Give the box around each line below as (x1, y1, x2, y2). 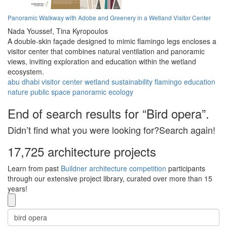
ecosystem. (8, 66, 44, 77)
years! (8, 183, 27, 194)
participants (166, 163, 205, 174)
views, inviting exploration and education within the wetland (8, 56, 196, 67)
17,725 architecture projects (8, 142, 156, 161)
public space (30, 87, 70, 97)
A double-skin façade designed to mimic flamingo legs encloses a (8, 36, 216, 47)
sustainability (111, 77, 153, 87)
